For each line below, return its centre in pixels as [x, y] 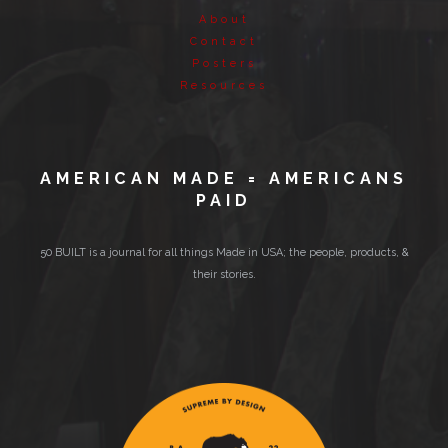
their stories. [224, 274]
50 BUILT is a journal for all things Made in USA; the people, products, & [224, 252]
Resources [224, 86]
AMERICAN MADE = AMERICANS [224, 178]
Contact [224, 42]
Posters [224, 64]
